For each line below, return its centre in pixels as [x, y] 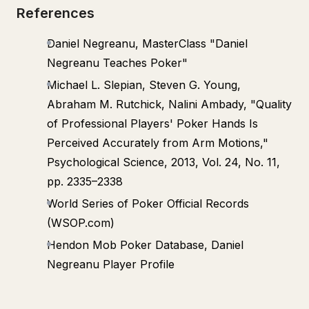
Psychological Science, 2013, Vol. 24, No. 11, [163, 162]
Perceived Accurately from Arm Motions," [158, 143]
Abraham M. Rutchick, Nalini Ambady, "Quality [169, 104]
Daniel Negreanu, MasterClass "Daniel [147, 43]
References [56, 13]
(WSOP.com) [81, 223]
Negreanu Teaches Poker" [117, 63]
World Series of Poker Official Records [148, 203]
